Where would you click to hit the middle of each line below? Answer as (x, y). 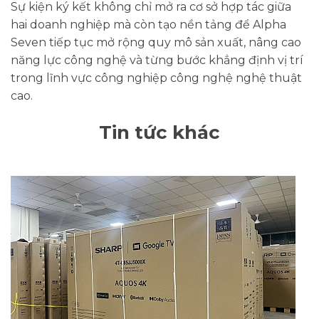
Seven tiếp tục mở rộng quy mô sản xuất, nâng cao (156, 43)
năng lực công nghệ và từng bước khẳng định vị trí (157, 61)
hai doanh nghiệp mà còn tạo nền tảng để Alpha (148, 25)
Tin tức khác (159, 133)
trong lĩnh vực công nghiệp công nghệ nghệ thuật (156, 78)
